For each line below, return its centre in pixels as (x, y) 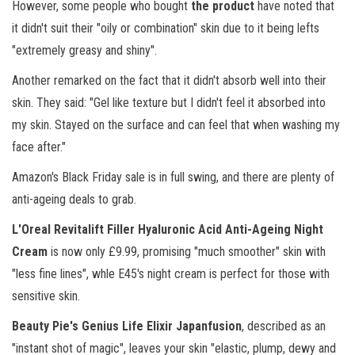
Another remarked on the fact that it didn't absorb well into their (169, 80)
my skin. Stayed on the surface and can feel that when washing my (176, 125)
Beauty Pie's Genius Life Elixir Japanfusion (127, 326)
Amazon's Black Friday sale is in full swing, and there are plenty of (173, 177)
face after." (39, 147)
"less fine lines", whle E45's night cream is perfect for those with (171, 274)
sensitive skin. (46, 296)
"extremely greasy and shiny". (84, 50)
